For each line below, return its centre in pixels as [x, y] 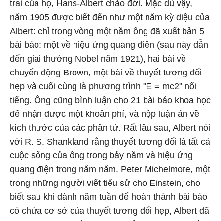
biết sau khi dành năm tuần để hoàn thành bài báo [109, 197]
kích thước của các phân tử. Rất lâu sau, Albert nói [110, 128]
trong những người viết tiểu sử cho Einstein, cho [105, 183]
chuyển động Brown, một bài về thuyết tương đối [106, 73]
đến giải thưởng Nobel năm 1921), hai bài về [98, 59]
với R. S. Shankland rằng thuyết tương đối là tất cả [110, 142]
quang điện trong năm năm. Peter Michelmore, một [110, 169]
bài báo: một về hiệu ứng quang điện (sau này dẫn [109, 45]
